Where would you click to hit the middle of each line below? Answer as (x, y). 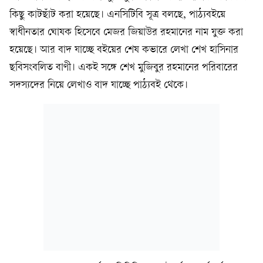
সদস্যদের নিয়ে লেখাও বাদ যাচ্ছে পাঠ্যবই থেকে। (99, 86)
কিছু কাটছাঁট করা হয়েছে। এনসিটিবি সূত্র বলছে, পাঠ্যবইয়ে (117, 15)
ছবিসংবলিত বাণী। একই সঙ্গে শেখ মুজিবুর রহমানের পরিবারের (124, 68)
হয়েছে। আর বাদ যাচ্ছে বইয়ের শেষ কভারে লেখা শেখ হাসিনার (124, 50)
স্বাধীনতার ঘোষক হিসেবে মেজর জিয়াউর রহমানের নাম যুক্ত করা (126, 33)
